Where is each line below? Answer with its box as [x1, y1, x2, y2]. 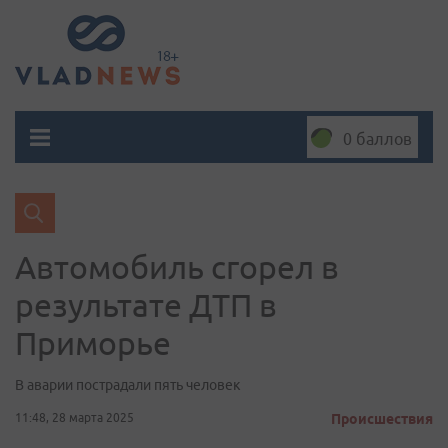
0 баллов [343, 130, 412, 148]
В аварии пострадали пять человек [15, 377, 241, 393]
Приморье [15, 325, 171, 361]
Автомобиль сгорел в [15, 249, 339, 285]
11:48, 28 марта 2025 [15, 411, 134, 424]
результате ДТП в [15, 287, 277, 323]
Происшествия [331, 411, 433, 427]
